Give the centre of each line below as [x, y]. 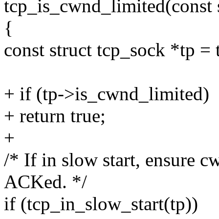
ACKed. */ [45, 182]
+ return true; [55, 116]
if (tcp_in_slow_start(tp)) [101, 204]
